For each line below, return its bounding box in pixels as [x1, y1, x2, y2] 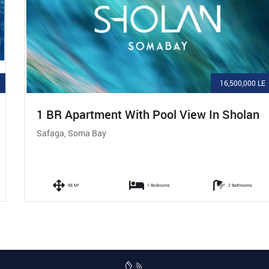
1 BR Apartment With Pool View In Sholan [22, 106, 244, 123]
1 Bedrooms [131, 183, 155, 189]
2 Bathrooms [213, 183, 237, 189]
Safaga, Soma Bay [22, 127, 91, 139]
